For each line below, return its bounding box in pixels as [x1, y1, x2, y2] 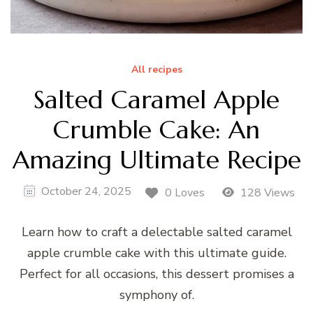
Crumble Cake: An [53, 113, 260, 145]
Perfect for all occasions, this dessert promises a [19, 265, 294, 283]
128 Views [238, 184, 296, 201]
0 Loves [164, 184, 205, 201]
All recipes [131, 62, 182, 76]
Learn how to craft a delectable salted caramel [21, 224, 292, 241]
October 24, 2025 [41, 183, 131, 199]
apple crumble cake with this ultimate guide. [27, 245, 286, 262]
